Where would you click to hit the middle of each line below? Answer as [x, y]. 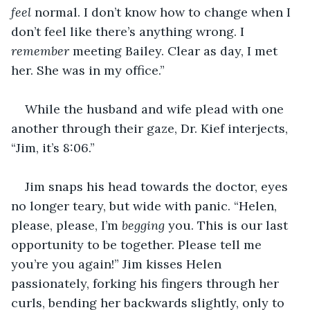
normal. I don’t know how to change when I [164, 12]
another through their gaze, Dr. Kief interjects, [151, 128]
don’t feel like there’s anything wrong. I [129, 31]
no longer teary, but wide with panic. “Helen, [146, 206]
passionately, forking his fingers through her [147, 283]
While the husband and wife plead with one [156, 109]
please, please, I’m [66, 225]
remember [42, 51]
